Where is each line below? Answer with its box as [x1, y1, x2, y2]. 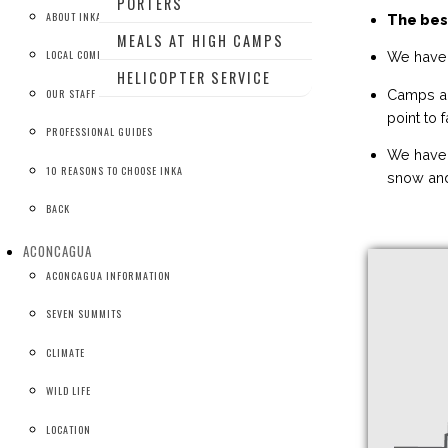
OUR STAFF [46, 85, 97, 101]
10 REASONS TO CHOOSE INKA [46, 162, 184, 178]
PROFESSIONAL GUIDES [46, 124, 154, 140]
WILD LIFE [46, 383, 92, 399]
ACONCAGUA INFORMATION [46, 268, 172, 284]
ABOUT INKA [46, 8, 103, 24]
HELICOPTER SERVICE [117, 67, 272, 89]
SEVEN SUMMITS [46, 306, 123, 322]
